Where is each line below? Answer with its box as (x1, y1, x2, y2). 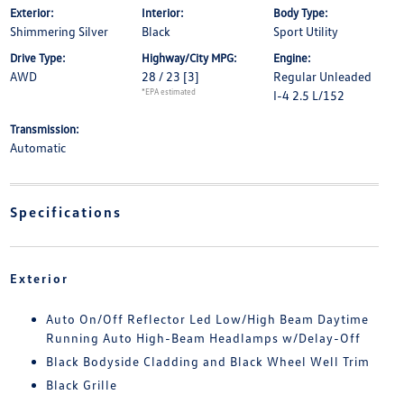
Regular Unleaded (273, 69, 372, 85)
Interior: (141, 5, 184, 21)
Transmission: (9, 122, 79, 137)
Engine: (273, 50, 312, 66)
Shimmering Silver (9, 23, 108, 40)
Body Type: (273, 5, 329, 21)
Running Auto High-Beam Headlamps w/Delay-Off (45, 330, 361, 346)
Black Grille (45, 377, 117, 393)
